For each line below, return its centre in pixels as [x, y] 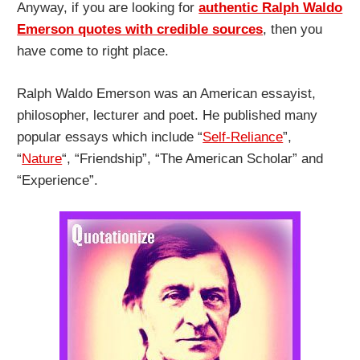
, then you [293, 30]
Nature [42, 158]
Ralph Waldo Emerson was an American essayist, [167, 93]
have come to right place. [93, 51]
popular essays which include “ [110, 137]
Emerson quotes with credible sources [140, 30]
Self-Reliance [243, 137]
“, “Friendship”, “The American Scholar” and [193, 158]
